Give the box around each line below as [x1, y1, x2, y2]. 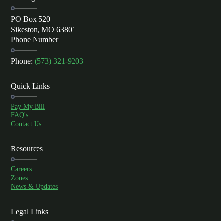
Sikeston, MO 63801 [11, 25, 76, 34]
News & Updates [11, 183, 58, 191]
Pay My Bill [11, 103, 45, 110]
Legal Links [11, 207, 49, 216]
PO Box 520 [11, 15, 51, 24]
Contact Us [11, 120, 42, 128]
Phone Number [11, 36, 59, 44]
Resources [11, 145, 43, 153]
